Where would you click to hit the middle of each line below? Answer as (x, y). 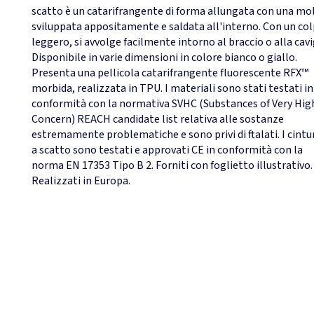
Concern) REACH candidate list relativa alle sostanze (158, 120)
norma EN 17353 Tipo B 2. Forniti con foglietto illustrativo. (172, 166)
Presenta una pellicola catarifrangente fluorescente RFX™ (170, 73)
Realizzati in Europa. (81, 181)
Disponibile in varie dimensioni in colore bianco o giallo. (164, 58)
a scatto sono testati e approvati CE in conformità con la (167, 150)
